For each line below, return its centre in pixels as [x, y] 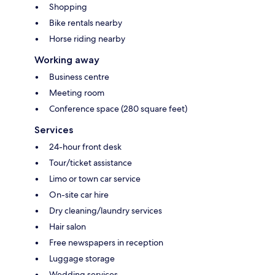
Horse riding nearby [87, 38]
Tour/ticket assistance [91, 162]
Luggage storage [82, 258]
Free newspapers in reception [106, 242]
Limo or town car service [95, 178]
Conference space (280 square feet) [118, 108]
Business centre [79, 76]
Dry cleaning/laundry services [106, 210]
